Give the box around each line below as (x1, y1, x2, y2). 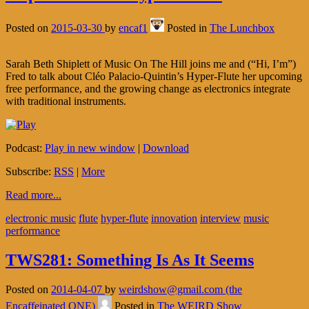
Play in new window (45, 142, 135, 154)
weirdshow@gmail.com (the (119, 283, 242, 295)
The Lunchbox (210, 22, 275, 34)
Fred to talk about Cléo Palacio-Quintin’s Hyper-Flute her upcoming (6, 70, 302, 83)
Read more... (6, 189, 61, 201)
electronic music (6, 212, 76, 225)
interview (200, 212, 241, 225)
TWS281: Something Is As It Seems (6, 251, 254, 270)
